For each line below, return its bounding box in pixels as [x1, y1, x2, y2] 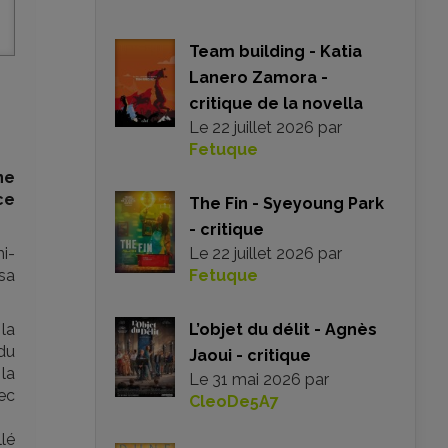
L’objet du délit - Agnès [189, 320, 377, 339]
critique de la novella [189, 94, 363, 113]
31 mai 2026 [212, 370, 301, 389]
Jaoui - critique [189, 346, 311, 365]
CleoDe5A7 [189, 392, 279, 411]
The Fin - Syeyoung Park [189, 194, 384, 213]
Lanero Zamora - [189, 68, 328, 87]
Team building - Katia [189, 42, 362, 61]
